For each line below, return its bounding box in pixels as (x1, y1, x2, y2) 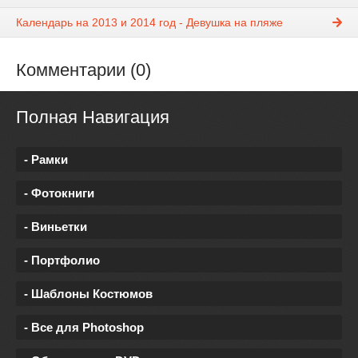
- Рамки (24, 152, 68, 166)
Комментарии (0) (16, 60, 151, 81)
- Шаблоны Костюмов (24, 286, 153, 300)
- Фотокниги (24, 185, 94, 200)
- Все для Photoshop (24, 320, 144, 334)
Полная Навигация (16, 107, 169, 128)
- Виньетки (24, 219, 87, 233)
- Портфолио (24, 253, 100, 267)
